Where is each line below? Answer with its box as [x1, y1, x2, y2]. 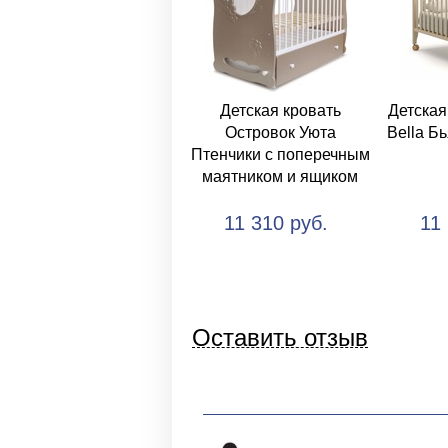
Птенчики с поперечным [190, 146, 370, 163]
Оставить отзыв [192, 324, 368, 351]
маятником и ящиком [202, 168, 358, 185]
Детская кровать [219, 102, 341, 119]
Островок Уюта [224, 124, 336, 141]
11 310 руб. [224, 212, 328, 234]
